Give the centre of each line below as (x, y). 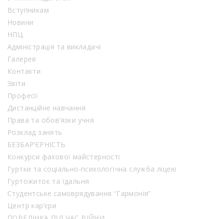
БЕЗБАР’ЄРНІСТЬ (37, 145)
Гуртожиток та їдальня (48, 181)
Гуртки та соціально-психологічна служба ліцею (110, 169)
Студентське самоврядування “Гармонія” (79, 194)
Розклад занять (35, 132)
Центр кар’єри (32, 206)
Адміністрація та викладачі (54, 47)
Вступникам (28, 10)
